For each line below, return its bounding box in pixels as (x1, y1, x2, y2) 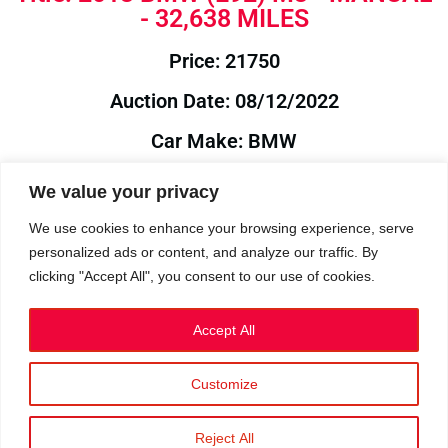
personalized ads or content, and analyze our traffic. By (29, 243, 378, 260)
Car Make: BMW (151, 129, 297, 153)
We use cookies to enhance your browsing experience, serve (29, 219, 414, 236)
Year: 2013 (177, 209, 271, 233)
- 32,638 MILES (139, 4, 309, 33)
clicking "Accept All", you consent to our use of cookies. (29, 267, 375, 284)
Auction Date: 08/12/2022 (109, 89, 339, 113)
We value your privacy (29, 181, 219, 202)
